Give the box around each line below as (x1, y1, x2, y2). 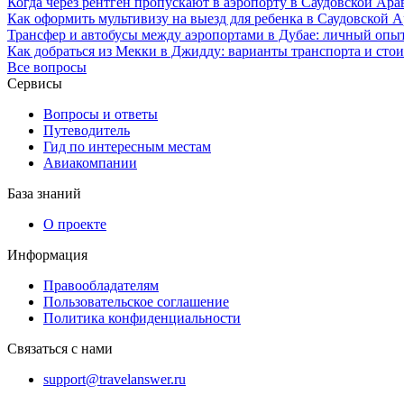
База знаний (7, 185, 81, 201)
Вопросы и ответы (43, 106, 158, 122)
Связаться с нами (7, 340, 113, 356)
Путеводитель (43, 122, 130, 138)
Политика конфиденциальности (43, 309, 241, 326)
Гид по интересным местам (43, 138, 211, 154)
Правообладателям (43, 277, 159, 293)
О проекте (43, 216, 106, 232)
